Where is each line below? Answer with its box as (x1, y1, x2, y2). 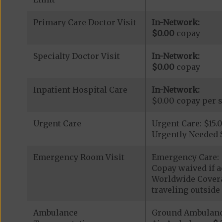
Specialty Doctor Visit (33, 51, 120, 61)
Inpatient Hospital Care (33, 85, 127, 95)
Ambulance (33, 208, 78, 218)
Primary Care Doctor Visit (33, 17, 136, 27)
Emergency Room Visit (33, 152, 124, 162)
